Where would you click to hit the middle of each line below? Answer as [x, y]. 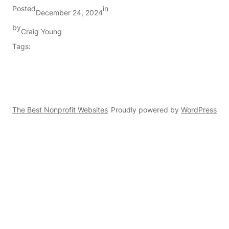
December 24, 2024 [69, 13]
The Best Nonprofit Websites [60, 109]
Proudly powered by [146, 109]
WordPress [199, 109]
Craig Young [41, 32]
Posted [24, 9]
